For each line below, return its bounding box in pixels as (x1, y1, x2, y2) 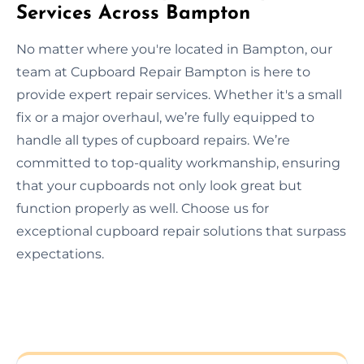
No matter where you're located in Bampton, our (16, 41, 332, 57)
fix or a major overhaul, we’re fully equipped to (16, 109, 314, 125)
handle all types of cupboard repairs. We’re (16, 132, 290, 148)
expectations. (16, 245, 104, 262)
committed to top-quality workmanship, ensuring (16, 154, 340, 171)
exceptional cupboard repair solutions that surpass (16, 223, 346, 239)
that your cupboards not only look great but (16, 177, 302, 193)
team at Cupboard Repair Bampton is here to (16, 63, 310, 80)
